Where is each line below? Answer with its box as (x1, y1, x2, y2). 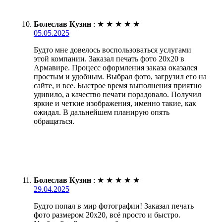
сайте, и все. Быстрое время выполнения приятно (34, 81, 202, 90)
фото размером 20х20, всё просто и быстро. (34, 210, 180, 219)
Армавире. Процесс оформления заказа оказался (34, 63, 197, 72)
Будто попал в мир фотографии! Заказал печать (34, 201, 194, 210)
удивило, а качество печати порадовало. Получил (34, 90, 201, 99)
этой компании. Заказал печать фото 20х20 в (34, 54, 184, 63)
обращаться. (34, 116, 74, 125)
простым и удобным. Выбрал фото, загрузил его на (34, 72, 207, 81)
